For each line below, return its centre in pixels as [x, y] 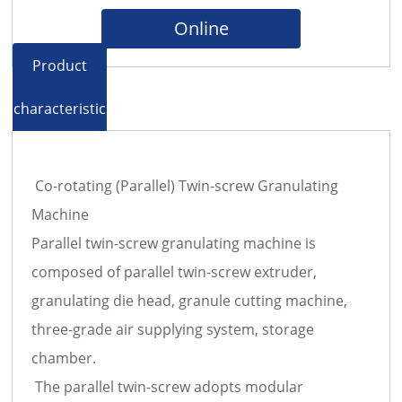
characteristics [64, 108]
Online [201, 28]
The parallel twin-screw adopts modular [168, 386]
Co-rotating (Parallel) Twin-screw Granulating [185, 185]
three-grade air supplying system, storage [173, 329]
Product [60, 65]
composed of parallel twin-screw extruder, [175, 271]
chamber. [64, 358]
